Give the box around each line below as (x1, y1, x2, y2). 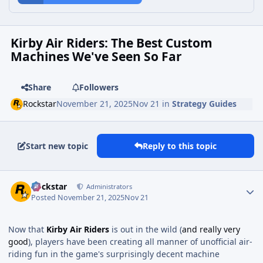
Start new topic (26, 140, 88, 151)
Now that (8, 223, 46, 235)
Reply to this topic (143, 140, 217, 151)
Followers (79, 82, 119, 93)
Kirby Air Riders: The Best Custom (11, 35, 213, 52)
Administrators (85, 182, 133, 191)
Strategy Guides (172, 98, 237, 110)
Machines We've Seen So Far (11, 48, 183, 65)
